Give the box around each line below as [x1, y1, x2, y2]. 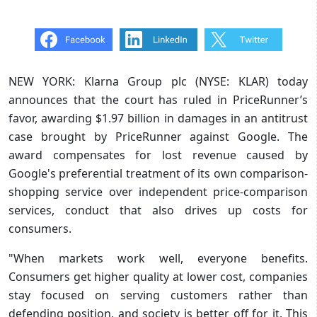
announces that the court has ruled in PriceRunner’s [8, 91, 308, 108]
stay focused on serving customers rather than [8, 287, 308, 303]
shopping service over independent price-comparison [8, 183, 308, 200]
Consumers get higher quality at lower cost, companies [8, 268, 308, 284]
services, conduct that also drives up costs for [8, 202, 308, 218]
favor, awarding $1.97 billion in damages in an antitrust [8, 110, 308, 126]
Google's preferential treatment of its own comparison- [8, 165, 308, 181]
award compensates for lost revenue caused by [8, 146, 308, 163]
